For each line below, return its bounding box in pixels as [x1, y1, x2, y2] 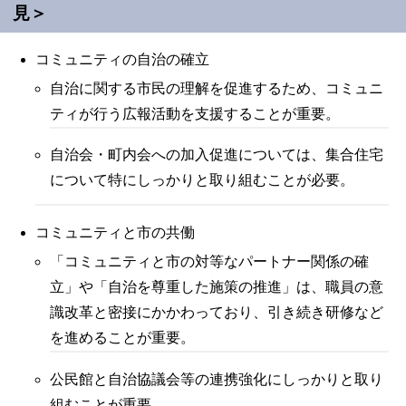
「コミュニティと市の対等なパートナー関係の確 [50, 253, 370, 269]
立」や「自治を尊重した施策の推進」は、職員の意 [50, 278, 384, 295]
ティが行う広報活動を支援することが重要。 [50, 105, 341, 121]
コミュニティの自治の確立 [35, 51, 214, 67]
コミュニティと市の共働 [35, 224, 199, 240]
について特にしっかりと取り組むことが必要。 [50, 172, 355, 188]
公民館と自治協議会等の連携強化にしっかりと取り [50, 371, 384, 387]
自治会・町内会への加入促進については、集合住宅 [50, 147, 384, 163]
